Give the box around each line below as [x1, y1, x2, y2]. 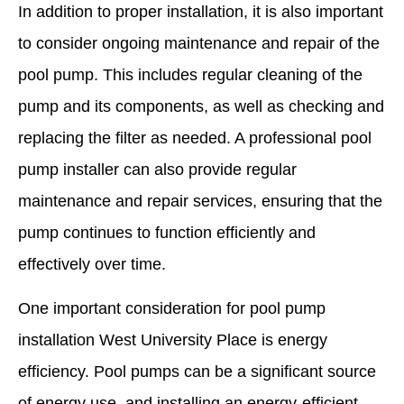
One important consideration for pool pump [18, 298, 326, 317]
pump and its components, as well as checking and [18, 96, 384, 115]
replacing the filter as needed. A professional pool [18, 128, 372, 147]
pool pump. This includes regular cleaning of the [18, 65, 363, 84]
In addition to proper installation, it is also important [18, 2, 383, 21]
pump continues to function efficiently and [18, 223, 316, 242]
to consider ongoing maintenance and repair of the [18, 33, 380, 52]
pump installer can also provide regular [18, 160, 297, 179]
